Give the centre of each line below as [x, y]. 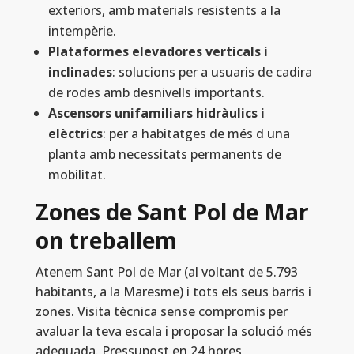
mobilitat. [77, 175]
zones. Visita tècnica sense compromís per [161, 312]
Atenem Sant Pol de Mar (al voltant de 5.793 [166, 272]
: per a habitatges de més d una [196, 134]
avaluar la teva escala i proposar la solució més [173, 331]
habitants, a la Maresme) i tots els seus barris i [173, 292]
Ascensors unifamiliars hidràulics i [156, 113]
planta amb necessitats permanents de [164, 154]
